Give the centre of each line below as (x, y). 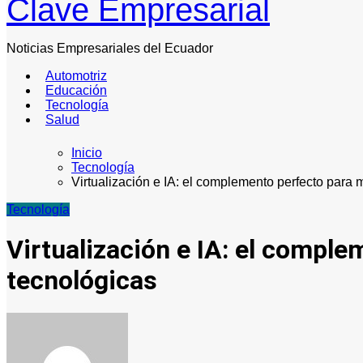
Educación (76, 91)
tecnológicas (82, 280)
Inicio (87, 152)
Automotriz (76, 76)
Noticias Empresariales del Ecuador (110, 49)
